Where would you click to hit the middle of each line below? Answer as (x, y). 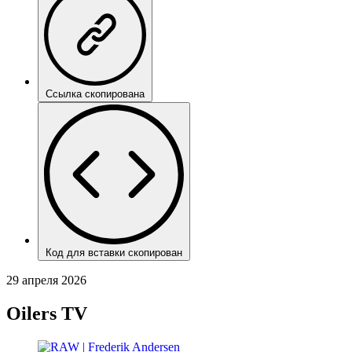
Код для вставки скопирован (114, 252)
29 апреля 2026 (46, 280)
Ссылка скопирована (95, 93)
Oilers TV (47, 313)
